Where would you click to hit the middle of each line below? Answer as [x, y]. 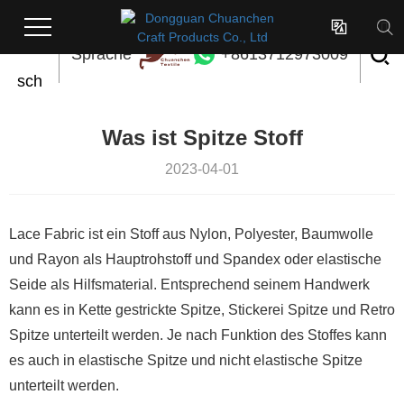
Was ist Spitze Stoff [202, 138]
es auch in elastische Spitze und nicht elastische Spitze [186, 360]
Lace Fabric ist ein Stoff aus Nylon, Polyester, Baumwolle [191, 234]
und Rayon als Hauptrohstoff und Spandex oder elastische [195, 259]
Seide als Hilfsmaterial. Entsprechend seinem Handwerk [189, 285]
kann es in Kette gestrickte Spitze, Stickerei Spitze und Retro [202, 310]
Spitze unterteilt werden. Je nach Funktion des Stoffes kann [198, 335]
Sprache [101, 54]
